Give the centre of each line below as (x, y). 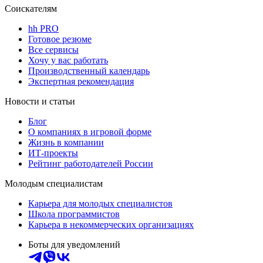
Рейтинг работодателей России (91, 163)
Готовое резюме (60, 39)
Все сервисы (53, 49)
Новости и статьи (40, 101)
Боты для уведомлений (74, 244)
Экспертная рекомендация (81, 81)
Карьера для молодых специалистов (100, 203)
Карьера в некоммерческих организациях (111, 224)
